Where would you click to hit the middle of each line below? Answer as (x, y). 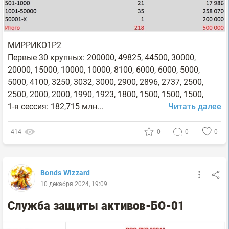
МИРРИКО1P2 (35, 45)
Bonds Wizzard (65, 173)
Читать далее (195, 106)
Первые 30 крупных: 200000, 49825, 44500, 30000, (102, 57)
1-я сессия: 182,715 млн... (55, 106)
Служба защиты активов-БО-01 (96, 205)
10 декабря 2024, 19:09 (74, 184)
